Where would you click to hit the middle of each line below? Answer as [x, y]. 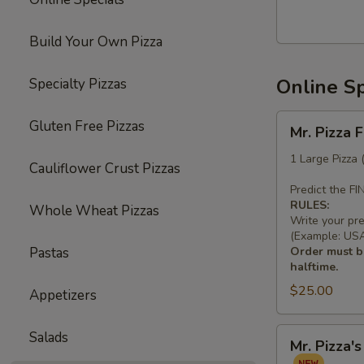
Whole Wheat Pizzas [94, 211]
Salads [49, 338]
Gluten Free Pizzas [87, 126]
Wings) [297, 257]
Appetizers [63, 295]
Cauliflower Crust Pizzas [105, 169]
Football [300, 159]
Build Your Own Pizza [96, 42]
